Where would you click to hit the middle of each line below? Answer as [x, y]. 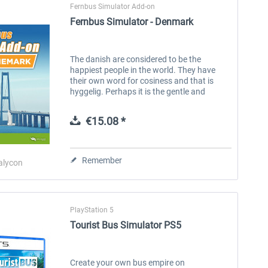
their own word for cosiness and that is [142, 80]
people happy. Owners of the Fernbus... [143, 113]
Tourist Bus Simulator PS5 [126, 225]
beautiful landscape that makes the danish [149, 102]
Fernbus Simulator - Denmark [132, 22]
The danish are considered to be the [136, 59]
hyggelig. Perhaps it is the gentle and [138, 91]
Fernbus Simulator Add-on [113, 6]
